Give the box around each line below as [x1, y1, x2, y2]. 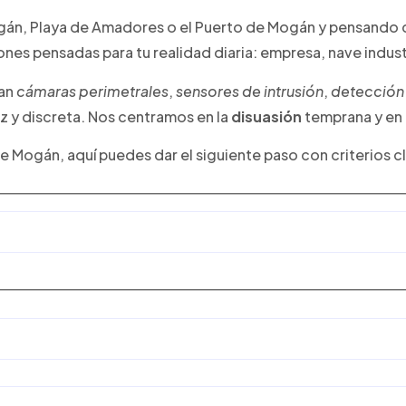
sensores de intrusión [176, 81, 324, 101]
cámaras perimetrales [16, 81, 169, 101]
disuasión [231, 106, 302, 126]
